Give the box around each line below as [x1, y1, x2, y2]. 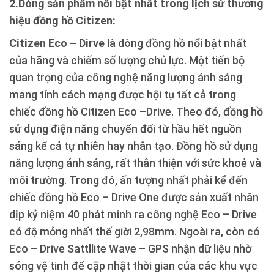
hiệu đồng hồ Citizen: [9, 14, 116, 28]
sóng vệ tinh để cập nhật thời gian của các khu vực [9, 259, 257, 273]
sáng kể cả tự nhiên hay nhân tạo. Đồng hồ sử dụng [9, 139, 258, 153]
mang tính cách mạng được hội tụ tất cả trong [9, 88, 236, 102]
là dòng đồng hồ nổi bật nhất [105, 37, 246, 50]
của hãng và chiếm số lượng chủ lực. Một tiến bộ [9, 54, 245, 67]
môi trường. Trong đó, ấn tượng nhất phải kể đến [9, 174, 248, 187]
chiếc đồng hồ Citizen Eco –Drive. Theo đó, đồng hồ [9, 105, 263, 119]
